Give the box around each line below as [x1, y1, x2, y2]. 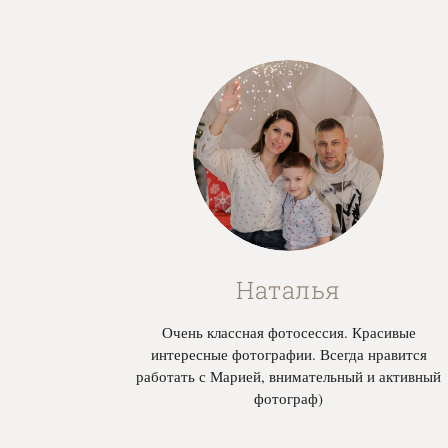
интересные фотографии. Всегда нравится [150, 343, 427, 364]
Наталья [236, 273, 341, 306]
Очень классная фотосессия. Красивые [161, 321, 416, 342]
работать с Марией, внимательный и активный [136, 365, 442, 386]
